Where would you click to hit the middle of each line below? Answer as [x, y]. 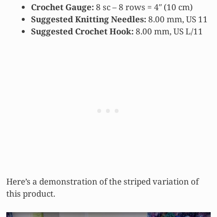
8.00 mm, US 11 [177, 19]
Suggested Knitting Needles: [89, 19]
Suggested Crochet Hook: [82, 31]
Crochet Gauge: [62, 7]
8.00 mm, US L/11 [168, 31]
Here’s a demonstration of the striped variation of [102, 182]
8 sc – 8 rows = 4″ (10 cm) [143, 7]
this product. [31, 194]
